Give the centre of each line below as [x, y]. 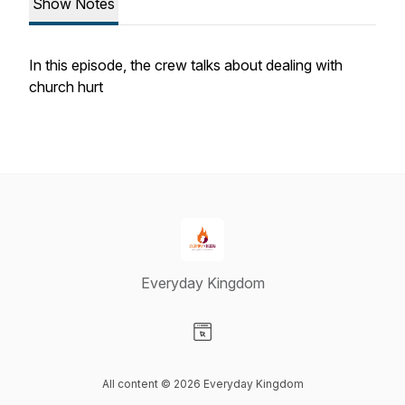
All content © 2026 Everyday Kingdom [202, 384]
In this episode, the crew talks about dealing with [186, 65]
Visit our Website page [274, 351]
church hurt [66, 87]
